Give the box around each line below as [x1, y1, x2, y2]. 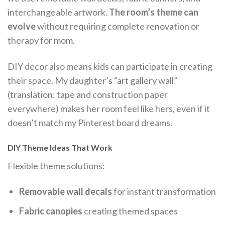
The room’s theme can [109, 7, 198, 18]
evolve [8, 21, 36, 32]
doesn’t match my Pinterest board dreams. [8, 117, 172, 128]
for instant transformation [112, 186, 216, 197]
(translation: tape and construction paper [8, 88, 168, 100]
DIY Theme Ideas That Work [8, 142, 113, 152]
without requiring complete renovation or [36, 21, 199, 32]
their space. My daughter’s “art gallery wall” [8, 74, 177, 86]
